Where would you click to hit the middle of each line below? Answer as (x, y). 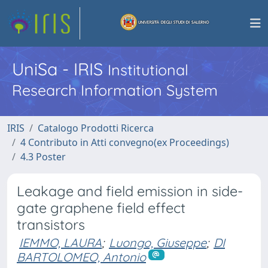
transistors (51, 225)
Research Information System (115, 90)
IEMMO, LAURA (60, 243)
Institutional (148, 70)
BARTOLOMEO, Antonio (81, 257)
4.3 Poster (43, 157)
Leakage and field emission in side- (130, 191)
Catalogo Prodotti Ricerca (96, 128)
